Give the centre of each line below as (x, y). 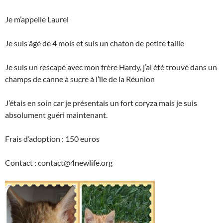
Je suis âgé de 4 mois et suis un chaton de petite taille (95, 43)
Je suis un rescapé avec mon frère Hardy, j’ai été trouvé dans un (111, 67)
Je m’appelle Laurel (37, 19)
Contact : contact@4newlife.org (59, 163)
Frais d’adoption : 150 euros (52, 139)
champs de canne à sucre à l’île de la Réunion (80, 79)
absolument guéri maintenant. (56, 115)
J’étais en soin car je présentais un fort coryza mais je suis (101, 103)
